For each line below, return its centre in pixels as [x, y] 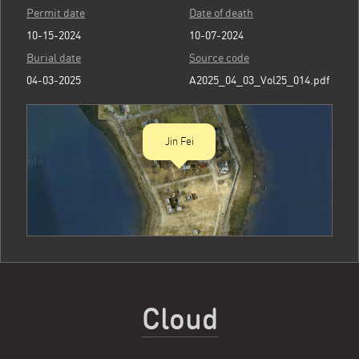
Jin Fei [179, 141]
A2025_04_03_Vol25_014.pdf [259, 80]
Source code [219, 58]
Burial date [54, 58]
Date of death [221, 13]
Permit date [56, 13]
